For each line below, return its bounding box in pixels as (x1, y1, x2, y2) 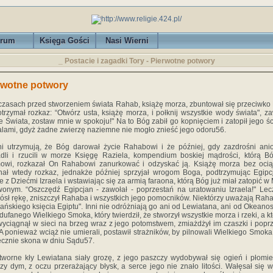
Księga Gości (40, 36, 90, 45)
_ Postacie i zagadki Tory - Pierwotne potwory (58, 57, 215, 65)
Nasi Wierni (105, 36, 149, 45)
